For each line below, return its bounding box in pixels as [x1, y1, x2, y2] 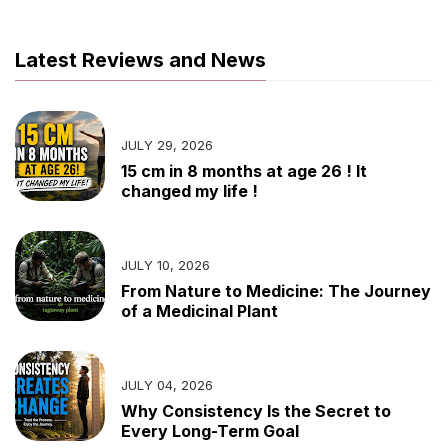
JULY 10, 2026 [121, 257, 210, 274]
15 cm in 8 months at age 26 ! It [121, 161, 367, 182]
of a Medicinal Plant [121, 301, 278, 322]
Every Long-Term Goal [121, 421, 299, 442]
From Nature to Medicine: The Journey [121, 281, 431, 302]
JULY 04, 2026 [121, 377, 213, 394]
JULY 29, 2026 [121, 137, 213, 154]
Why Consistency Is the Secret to [121, 401, 391, 422]
